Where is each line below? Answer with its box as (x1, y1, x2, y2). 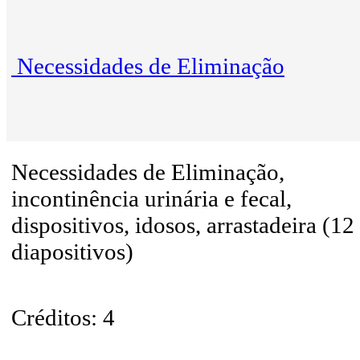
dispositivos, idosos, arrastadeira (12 (11, 212, 354, 239)
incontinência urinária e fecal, (11, 186, 292, 212)
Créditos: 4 (11, 305, 115, 331)
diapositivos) (11, 239, 139, 265)
